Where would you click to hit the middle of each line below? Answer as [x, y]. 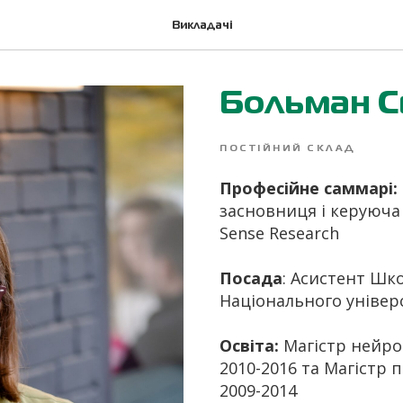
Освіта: [249, 345]
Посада [251, 278]
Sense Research [279, 233]
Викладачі [201, 26]
